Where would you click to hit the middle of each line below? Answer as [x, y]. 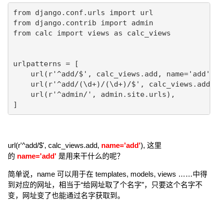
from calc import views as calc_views [92, 33]
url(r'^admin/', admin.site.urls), [94, 94]
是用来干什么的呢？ [91, 156]
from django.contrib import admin [83, 23]
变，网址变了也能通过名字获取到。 [66, 195]
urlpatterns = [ [46, 64]
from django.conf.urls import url [83, 12]
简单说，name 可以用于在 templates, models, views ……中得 [108, 174]
